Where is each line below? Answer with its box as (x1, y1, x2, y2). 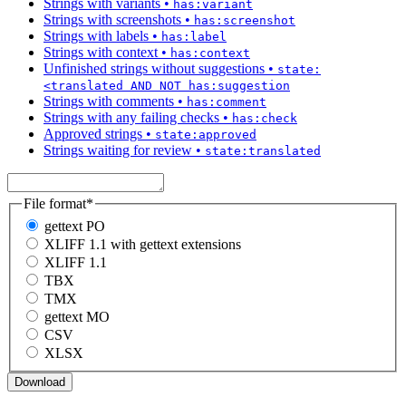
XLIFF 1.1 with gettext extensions (44, 237, 241, 253)
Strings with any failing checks (43, 109, 219, 125)
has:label (161, 29, 227, 43)
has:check (232, 111, 297, 125)
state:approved (155, 127, 256, 141)
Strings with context (43, 43, 158, 60)
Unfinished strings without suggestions (43, 60, 265, 76)
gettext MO (44, 309, 110, 325)
